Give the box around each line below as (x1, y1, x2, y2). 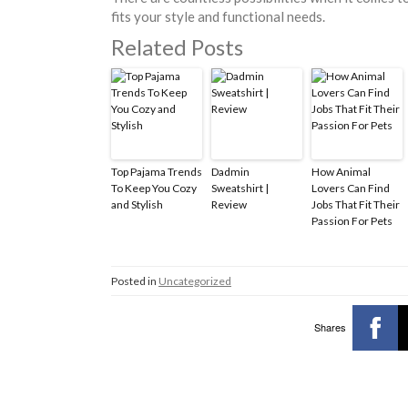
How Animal (311, 164, 371, 178)
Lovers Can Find (311, 180, 390, 195)
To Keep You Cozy (111, 180, 197, 195)
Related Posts (111, 33, 243, 60)
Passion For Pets (311, 213, 393, 228)
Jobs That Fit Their (311, 197, 400, 211)
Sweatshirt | (211, 180, 269, 195)
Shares (313, 320, 346, 334)
